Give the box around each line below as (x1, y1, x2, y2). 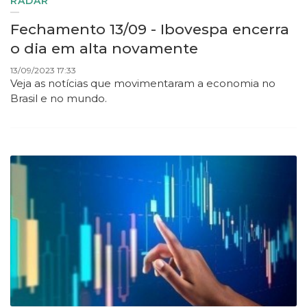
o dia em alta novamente (10, 40, 198, 58)
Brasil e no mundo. (10, 92, 110, 106)
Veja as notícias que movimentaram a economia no (10, 77, 275, 90)
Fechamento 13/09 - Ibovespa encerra (10, 21, 289, 38)
